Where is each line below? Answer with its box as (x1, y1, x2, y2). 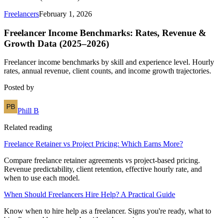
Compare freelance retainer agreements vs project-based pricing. (4, 156, 200, 165)
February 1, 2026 (39, 10, 92, 18)
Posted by (4, 83, 34, 92)
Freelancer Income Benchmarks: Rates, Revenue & (4, 27, 206, 38)
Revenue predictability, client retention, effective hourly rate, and (4, 165, 202, 174)
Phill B (18, 107, 39, 115)
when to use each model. (4, 174, 80, 182)
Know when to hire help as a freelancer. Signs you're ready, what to (4, 207, 211, 216)
